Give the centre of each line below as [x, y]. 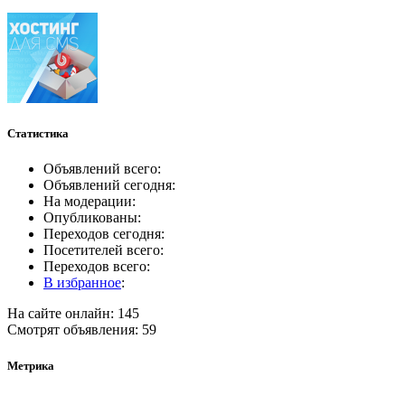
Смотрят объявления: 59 [82, 330]
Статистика [38, 134]
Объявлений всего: [102, 169]
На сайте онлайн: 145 [73, 314]
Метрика [31, 365]
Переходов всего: [97, 267]
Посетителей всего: [104, 250]
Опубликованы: [92, 218]
